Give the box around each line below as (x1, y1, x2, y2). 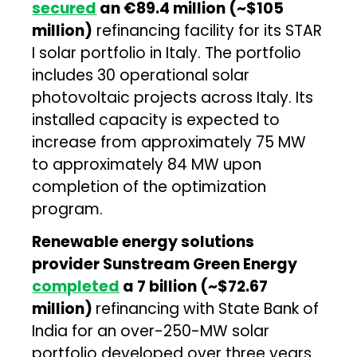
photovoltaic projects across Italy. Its (32, 86, 314, 108)
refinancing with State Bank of (96, 297, 320, 320)
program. (32, 198, 104, 220)
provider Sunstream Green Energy (32, 253, 298, 275)
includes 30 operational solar (32, 64, 250, 86)
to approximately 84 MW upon (32, 153, 262, 175)
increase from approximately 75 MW (32, 131, 307, 153)
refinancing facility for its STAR (92, 19, 323, 41)
